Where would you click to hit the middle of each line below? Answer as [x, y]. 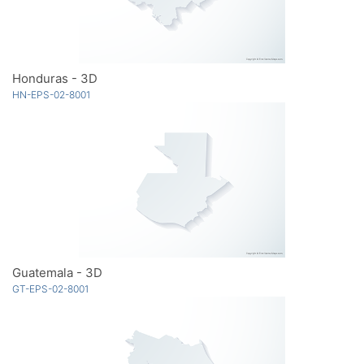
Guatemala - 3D [57, 272]
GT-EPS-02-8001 [50, 288]
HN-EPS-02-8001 [51, 94]
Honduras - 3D [55, 78]
